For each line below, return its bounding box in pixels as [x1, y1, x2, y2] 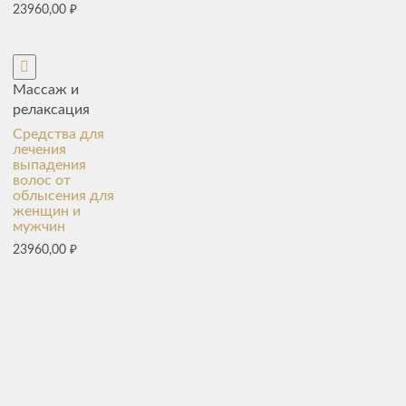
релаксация [12, 101, 90, 117]
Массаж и [12, 82, 79, 97]
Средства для [12, 126, 104, 141]
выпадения [12, 157, 86, 172]
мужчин [12, 218, 65, 234]
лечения [12, 141, 66, 157]
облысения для [12, 188, 114, 203]
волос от [12, 172, 71, 188]
